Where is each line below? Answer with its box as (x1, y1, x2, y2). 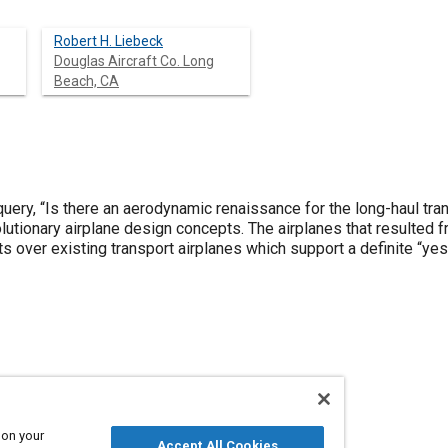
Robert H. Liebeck (54, 33, 163, 49)
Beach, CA (54, 73, 119, 89)
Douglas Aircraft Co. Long (54, 53, 214, 69)
